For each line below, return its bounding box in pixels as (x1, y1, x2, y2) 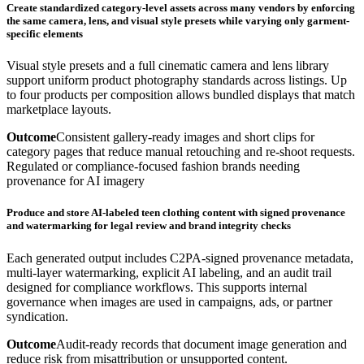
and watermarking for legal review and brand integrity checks (6, 219, 291, 232)
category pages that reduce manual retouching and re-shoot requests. (6, 145, 355, 159)
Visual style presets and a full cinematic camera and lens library (6, 58, 329, 73)
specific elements (6, 28, 83, 41)
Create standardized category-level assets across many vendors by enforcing (6, 2, 355, 15)
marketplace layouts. (6, 102, 111, 117)
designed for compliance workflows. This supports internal (6, 279, 307, 294)
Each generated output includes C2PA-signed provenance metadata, (6, 250, 353, 265)
